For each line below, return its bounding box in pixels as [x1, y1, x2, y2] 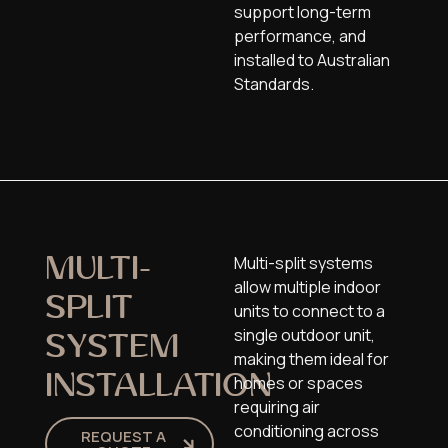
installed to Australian [234, 48, 390, 71]
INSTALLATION [45, 370, 272, 403]
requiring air [234, 395, 320, 418]
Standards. [234, 72, 314, 95]
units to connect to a [234, 299, 385, 322]
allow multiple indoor [234, 275, 381, 298]
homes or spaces [234, 371, 363, 394]
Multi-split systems [234, 251, 373, 274]
